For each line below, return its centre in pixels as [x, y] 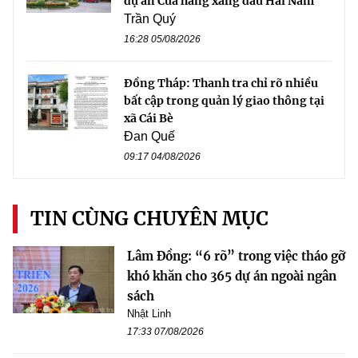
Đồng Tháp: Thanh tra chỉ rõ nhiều [221, 83]
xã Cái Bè [149, 118]
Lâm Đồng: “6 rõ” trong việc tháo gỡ [236, 256]
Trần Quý [150, 18]
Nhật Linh [149, 313]
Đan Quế [149, 136]
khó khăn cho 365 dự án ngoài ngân [232, 276]
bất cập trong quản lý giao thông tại [224, 100]
